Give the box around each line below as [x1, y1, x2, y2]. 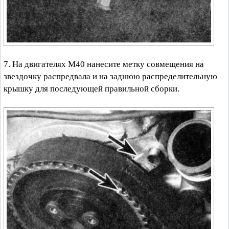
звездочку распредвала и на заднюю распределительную [4, 72, 217, 81]
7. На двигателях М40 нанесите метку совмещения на [4, 59, 204, 69]
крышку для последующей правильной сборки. [4, 84, 179, 94]
